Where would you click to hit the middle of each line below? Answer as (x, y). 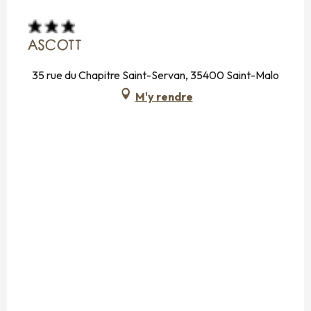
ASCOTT (54, 46)
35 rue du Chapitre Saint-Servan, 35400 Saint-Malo (155, 75)
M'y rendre (164, 96)
